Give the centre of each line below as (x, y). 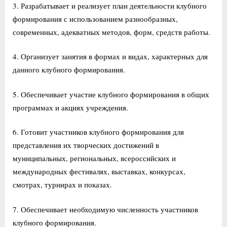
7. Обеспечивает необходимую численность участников (105, 209)
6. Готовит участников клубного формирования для (98, 132)
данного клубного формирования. (70, 70)
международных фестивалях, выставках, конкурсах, (99, 172)
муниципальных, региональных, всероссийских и (94, 158)
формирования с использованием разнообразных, (95, 18)
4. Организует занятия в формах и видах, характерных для (110, 56)
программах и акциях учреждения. (72, 107)
